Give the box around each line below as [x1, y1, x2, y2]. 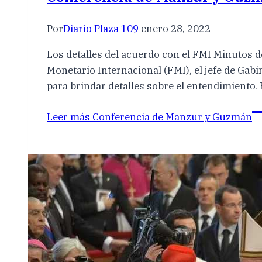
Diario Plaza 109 [63, 22, 139, 36]
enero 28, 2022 [141, 22, 211, 36]
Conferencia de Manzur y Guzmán [90, 111, 252, 124]
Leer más [47, 111, 90, 124]
